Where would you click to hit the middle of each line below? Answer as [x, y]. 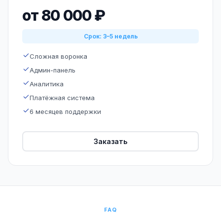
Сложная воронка [58, 56]
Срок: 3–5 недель [110, 36]
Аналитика [47, 84]
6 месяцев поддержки [65, 111]
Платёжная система [62, 98]
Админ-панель [53, 70]
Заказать [110, 141]
